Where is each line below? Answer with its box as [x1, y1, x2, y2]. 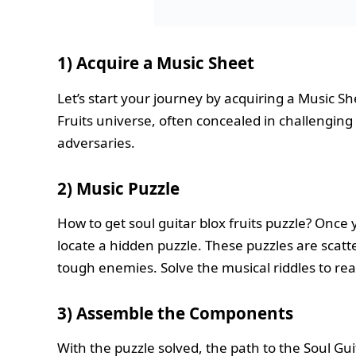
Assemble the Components [76, 301, 293, 324]
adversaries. [57, 133, 135, 152]
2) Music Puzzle [57, 176, 180, 199]
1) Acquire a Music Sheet [57, 52, 254, 75]
